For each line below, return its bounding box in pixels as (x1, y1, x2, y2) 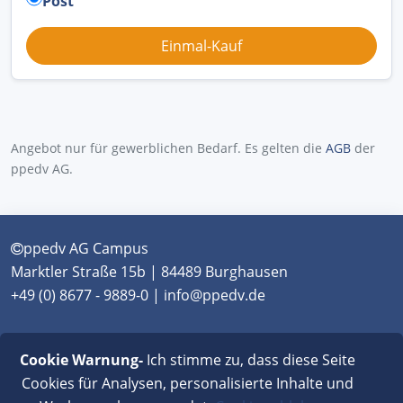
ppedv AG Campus (23, 238, 148, 259)
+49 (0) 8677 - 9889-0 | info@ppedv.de (11, 285, 265, 306)
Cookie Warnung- (19, 350, 143, 370)
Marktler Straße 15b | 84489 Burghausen (11, 262, 288, 282)
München (11, 337, 75, 358)
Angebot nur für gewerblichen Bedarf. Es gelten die (11, 139, 326, 157)
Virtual (307, 337, 352, 358)
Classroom (11, 361, 84, 381)
